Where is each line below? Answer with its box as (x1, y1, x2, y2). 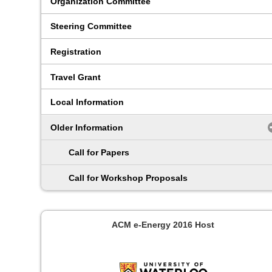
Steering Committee (50, 21, 132, 32)
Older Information (50, 122, 124, 132)
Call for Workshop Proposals (69, 173, 188, 183)
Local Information (50, 97, 124, 107)
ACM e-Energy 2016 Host (112, 219, 215, 229)
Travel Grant (50, 72, 101, 82)
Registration (50, 47, 102, 57)
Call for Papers (69, 148, 130, 158)
